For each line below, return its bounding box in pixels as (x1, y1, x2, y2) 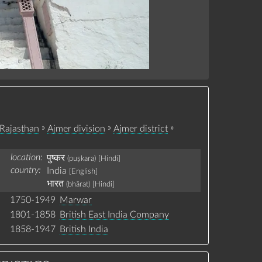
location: (10, 153, 43, 163)
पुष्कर (46, 153, 65, 163)
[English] (68, 167, 98, 175)
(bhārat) (65, 181, 90, 188)
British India (59, 225, 108, 235)
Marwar (59, 195, 92, 205)
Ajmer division (47, 123, 105, 133)
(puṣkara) (67, 154, 96, 162)
